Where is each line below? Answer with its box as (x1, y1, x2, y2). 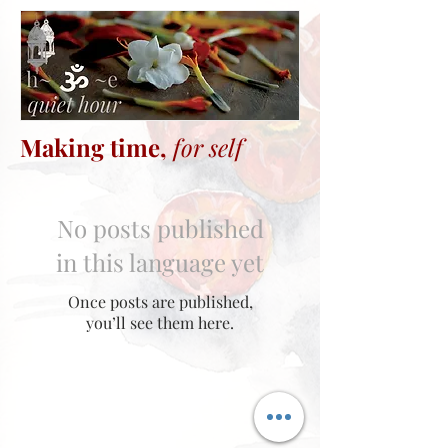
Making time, (20, 131, 173, 163)
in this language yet (56, 246, 264, 278)
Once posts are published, (67, 291, 253, 312)
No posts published (56, 212, 264, 244)
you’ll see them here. (86, 312, 234, 333)
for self (173, 131, 243, 163)
